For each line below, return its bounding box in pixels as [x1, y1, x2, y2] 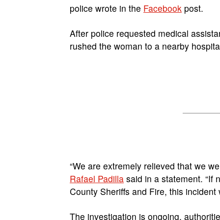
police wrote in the [70, 2, 143, 14]
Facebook [143, 2, 182, 14]
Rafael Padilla [70, 172, 124, 185]
